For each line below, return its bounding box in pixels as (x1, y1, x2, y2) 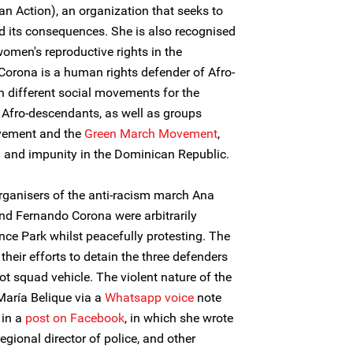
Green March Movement (84, 126, 217, 141)
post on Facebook (25, 310, 124, 325)
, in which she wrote (124, 310, 233, 325)
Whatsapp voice (105, 290, 194, 305)
